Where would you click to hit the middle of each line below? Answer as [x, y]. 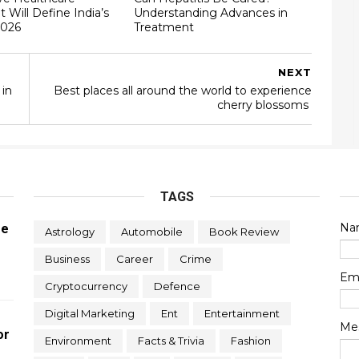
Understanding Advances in [210, 12]
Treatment [163, 27]
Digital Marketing [89, 313]
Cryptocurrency [86, 286]
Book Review [244, 232]
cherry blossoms [264, 105]
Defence [177, 286]
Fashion [250, 341]
